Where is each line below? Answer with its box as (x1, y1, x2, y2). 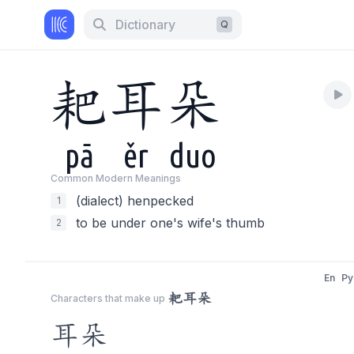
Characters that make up (51, 292, 165, 304)
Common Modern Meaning (51, 172, 175, 184)
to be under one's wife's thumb (76, 215, 265, 231)
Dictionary (115, 17, 175, 32)
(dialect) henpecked (76, 193, 194, 209)
